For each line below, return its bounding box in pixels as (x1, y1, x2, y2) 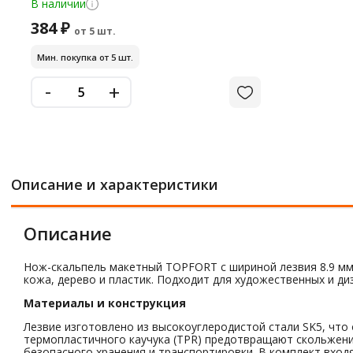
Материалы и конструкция (24, 295, 186, 310)
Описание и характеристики (11, 175, 218, 194)
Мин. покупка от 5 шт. (37, 50, 133, 63)
